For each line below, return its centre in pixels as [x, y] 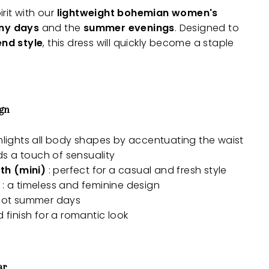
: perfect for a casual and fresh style [136, 171]
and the [61, 28]
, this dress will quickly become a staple [138, 43]
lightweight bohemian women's [137, 13]
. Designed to [207, 28]
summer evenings [129, 28]
